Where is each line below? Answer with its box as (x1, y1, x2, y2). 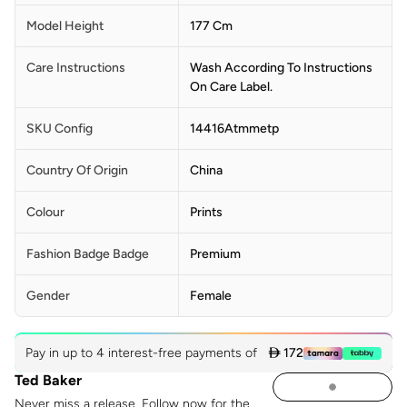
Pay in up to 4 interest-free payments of (25, 344, 261, 361)
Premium (190, 245, 241, 262)
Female (190, 287, 232, 303)
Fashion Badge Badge (26, 245, 149, 262)
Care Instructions (26, 59, 125, 75)
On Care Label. (190, 78, 273, 94)
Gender (26, 287, 70, 303)
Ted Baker (15, 371, 82, 389)
